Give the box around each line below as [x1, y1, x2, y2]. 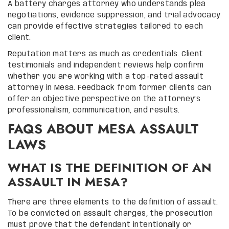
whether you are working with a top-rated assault [8, 73, 204, 80]
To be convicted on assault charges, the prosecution [8, 210, 213, 217]
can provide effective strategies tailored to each [8, 22, 203, 30]
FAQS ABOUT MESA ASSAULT [8, 119, 199, 139]
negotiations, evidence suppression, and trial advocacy [8, 11, 221, 19]
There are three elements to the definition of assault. [8, 198, 218, 206]
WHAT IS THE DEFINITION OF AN [8, 158, 212, 176]
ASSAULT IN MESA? [8, 172, 128, 191]
